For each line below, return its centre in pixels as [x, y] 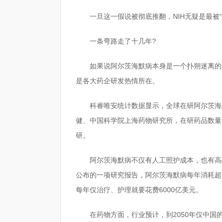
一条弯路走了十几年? [123, 41]
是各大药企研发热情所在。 [117, 81]
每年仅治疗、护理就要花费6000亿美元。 [139, 190]
